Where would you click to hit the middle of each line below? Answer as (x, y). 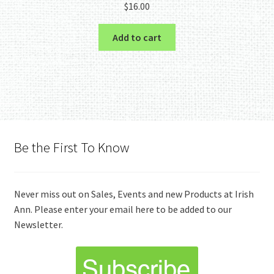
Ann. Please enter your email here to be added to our (123, 209)
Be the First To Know (72, 147)
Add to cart (137, 37)
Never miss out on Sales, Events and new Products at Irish (134, 194)
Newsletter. (38, 224)
